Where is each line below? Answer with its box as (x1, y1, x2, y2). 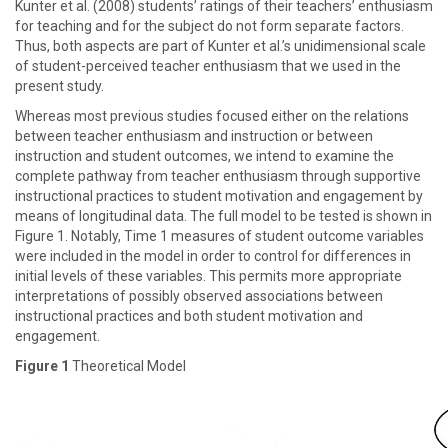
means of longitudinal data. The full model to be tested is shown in (15, 208, 432, 224)
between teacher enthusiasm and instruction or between (15, 128, 373, 144)
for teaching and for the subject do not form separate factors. (15, 18, 404, 34)
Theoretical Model (72, 358, 186, 374)
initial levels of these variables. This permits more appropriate (15, 268, 402, 284)
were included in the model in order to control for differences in (15, 248, 411, 264)
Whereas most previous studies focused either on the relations (15, 108, 409, 124)
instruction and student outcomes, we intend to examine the (15, 148, 394, 164)
